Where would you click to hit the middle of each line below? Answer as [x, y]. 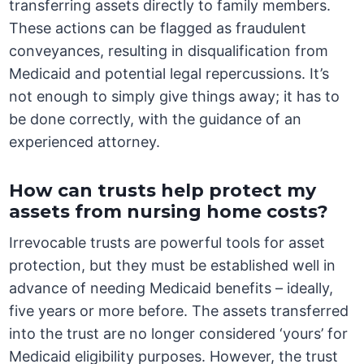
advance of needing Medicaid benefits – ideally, [171, 288]
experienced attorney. [85, 142]
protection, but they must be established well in [173, 266]
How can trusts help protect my [163, 191]
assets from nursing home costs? [169, 212]
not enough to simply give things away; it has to [175, 97]
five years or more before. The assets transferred [179, 311]
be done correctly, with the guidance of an [156, 119]
